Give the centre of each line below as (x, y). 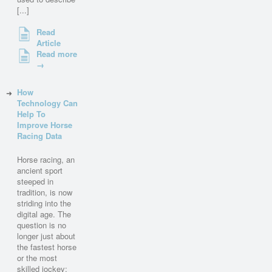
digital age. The (44, 214)
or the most (37, 258)
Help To (32, 114)
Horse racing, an (46, 160)
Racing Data (40, 136)
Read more (57, 53)
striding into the (44, 203)
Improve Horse (45, 125)
